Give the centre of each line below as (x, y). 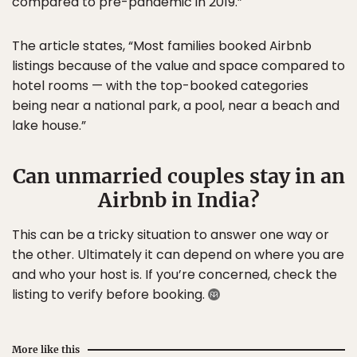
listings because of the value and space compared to (178, 65)
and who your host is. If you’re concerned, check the (175, 274)
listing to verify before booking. (110, 294)
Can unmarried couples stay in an (178, 176)
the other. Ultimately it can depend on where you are (178, 254)
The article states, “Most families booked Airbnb (162, 45)
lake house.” (49, 125)
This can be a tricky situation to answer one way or (171, 234)
